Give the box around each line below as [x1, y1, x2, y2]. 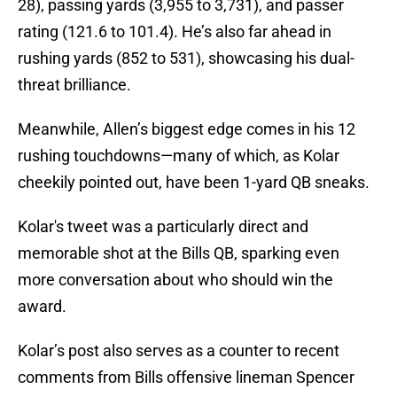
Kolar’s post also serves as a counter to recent [18, 341, 339, 361]
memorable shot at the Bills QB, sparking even [18, 244, 339, 263]
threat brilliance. [18, 75, 131, 95]
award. [18, 297, 66, 316]
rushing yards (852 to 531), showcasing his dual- [18, 49, 354, 68]
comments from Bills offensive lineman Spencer [18, 368, 354, 387]
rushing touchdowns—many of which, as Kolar [18, 146, 339, 166]
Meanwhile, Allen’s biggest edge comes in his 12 [18, 120, 355, 139]
